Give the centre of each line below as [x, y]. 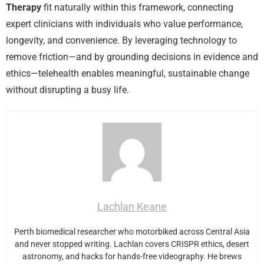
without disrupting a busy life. [67, 90]
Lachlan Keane [132, 206]
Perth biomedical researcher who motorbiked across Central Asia [132, 231]
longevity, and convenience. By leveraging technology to [121, 40]
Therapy [24, 7]
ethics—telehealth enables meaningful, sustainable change [128, 73]
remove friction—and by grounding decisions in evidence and [132, 57]
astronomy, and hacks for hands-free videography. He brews [132, 256]
